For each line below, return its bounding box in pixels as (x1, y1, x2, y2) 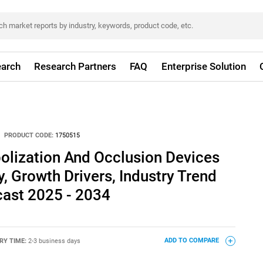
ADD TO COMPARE (164, 237, 221, 245)
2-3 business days (28, 237, 80, 245)
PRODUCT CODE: (4, 131, 54, 140)
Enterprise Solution (161, 60, 246, 72)
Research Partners (34, 60, 117, 72)
